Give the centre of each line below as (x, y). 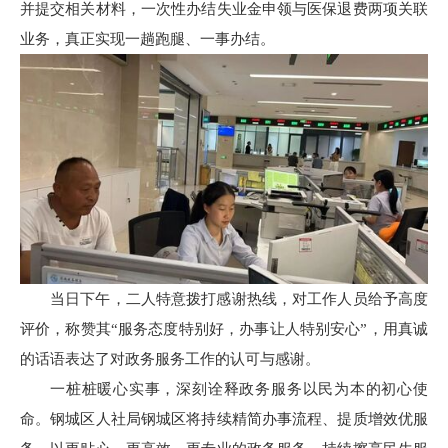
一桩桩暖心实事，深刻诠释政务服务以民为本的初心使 (239, 388)
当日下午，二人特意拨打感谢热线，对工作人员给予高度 (239, 298)
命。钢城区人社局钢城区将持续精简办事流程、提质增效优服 (224, 418)
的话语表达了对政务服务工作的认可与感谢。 (170, 358)
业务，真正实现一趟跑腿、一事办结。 (147, 39)
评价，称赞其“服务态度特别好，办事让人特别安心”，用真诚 (224, 328)
